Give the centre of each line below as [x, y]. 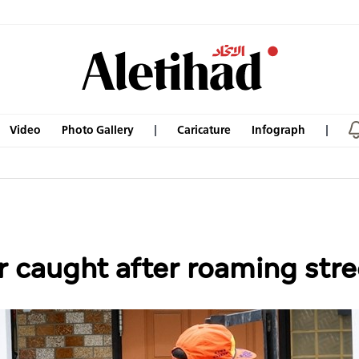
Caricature [204, 130]
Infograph [278, 130]
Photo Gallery [98, 130]
